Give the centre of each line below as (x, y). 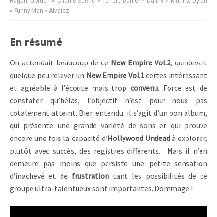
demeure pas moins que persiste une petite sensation (108, 163)
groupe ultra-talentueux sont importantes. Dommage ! (101, 189)
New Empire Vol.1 (115, 75)
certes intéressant (176, 75)
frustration (90, 176)
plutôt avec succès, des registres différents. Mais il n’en (108, 151)
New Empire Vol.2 (140, 63)
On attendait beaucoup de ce (60, 63)
